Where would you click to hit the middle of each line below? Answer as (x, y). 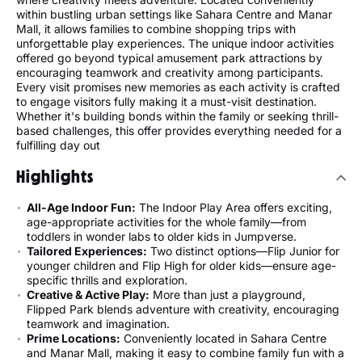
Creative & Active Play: (88, 294)
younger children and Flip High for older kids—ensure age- (181, 265)
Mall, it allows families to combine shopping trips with (156, 28)
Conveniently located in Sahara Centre (223, 338)
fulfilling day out (58, 145)
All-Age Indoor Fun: (81, 207)
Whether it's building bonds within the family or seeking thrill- (177, 116)
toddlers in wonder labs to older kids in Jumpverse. (162, 236)
